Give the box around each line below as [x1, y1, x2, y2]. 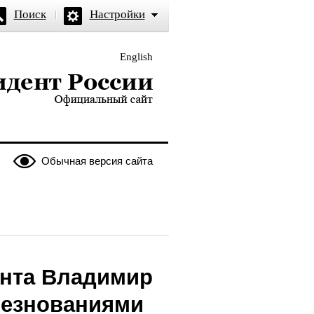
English [119, 51, 153, 62]
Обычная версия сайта [41, 155, 153, 167]
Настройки [89, 8, 145, 21]
